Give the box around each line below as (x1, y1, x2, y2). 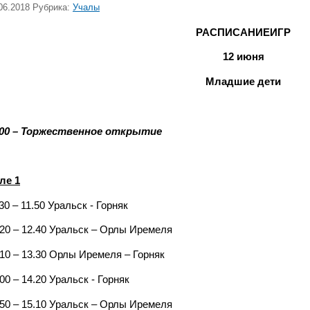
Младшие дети (206, 76, 281, 88)
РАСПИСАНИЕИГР (196, 26, 291, 38)
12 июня (222, 51, 264, 63)
